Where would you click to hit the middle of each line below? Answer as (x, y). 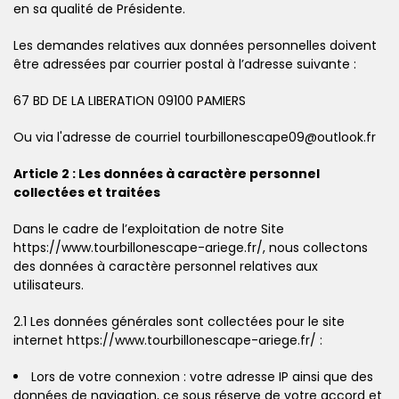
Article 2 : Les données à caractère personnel (167, 173)
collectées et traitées (87, 192)
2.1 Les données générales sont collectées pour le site (179, 321)
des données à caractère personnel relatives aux (166, 266)
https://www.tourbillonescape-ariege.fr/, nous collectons (191, 247)
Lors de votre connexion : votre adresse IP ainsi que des (202, 376)
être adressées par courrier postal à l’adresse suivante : (185, 64)
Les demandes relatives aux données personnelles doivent (195, 45)
